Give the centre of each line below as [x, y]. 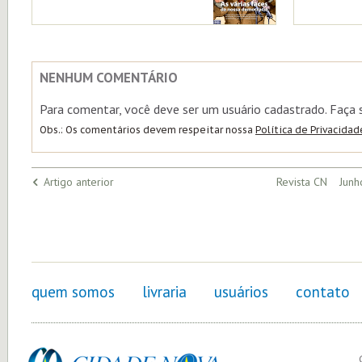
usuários [241, 292]
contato [323, 292]
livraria [164, 292]
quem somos [73, 292]
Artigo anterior [79, 182]
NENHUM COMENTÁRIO [109, 78]
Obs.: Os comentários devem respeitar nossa [147, 130]
